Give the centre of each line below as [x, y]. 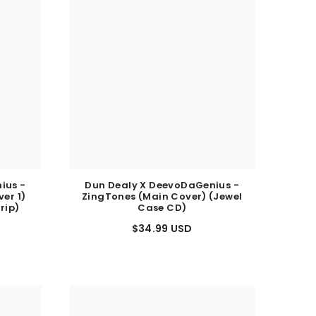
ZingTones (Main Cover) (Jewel [162, 203]
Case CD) [162, 214]
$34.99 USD [162, 235]
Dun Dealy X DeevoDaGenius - [162, 192]
